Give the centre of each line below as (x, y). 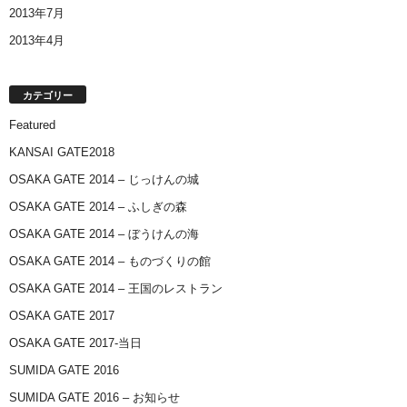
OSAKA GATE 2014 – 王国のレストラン (116, 289)
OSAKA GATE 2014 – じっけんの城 (104, 180)
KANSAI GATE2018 (62, 153)
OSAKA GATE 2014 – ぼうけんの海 (104, 234)
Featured (32, 125)
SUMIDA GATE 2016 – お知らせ (94, 398)
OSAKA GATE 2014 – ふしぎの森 (98, 207)
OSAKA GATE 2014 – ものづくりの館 (110, 262)
